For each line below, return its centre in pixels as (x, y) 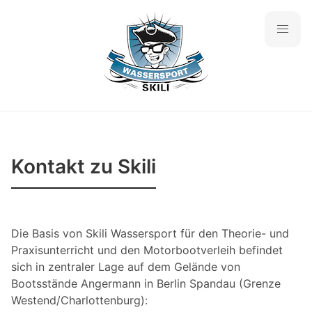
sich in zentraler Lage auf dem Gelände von (126, 266)
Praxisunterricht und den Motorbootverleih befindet (147, 250)
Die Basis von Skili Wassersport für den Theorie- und (150, 233)
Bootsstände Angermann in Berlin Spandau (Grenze (146, 283)
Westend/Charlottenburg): (79, 300)
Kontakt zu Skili (84, 166)
